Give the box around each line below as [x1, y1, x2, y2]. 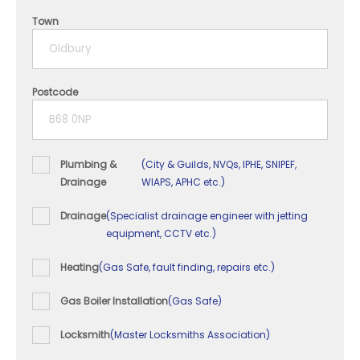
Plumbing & [60, 157, 117, 172]
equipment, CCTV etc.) [106, 227, 216, 241]
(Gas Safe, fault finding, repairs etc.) [99, 260, 275, 275]
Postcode [32, 85, 78, 100]
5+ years [48, 47, 96, 63]
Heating [60, 260, 99, 275]
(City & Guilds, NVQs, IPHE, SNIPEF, [141, 157, 297, 172]
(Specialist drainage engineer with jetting [106, 209, 308, 223]
